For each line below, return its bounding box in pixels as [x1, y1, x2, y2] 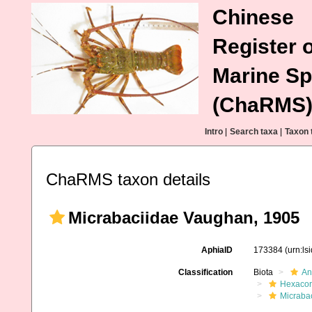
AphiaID [201, 245, 233, 255]
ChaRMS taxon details [46, 170, 210, 189]
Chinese [212, 6, 294, 29]
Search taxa [230, 127, 278, 136]
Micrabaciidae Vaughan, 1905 [68, 208, 299, 227]
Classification [178, 267, 233, 277]
